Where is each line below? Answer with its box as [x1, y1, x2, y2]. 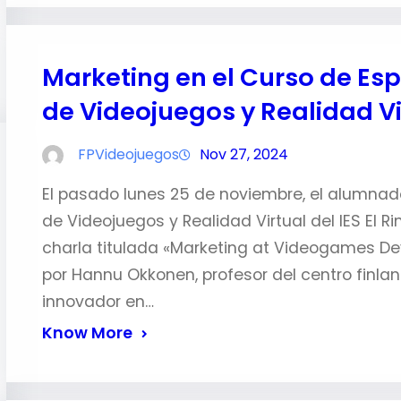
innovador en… [41, 291, 154, 312]
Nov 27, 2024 [199, 144, 288, 165]
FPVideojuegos [77, 144, 179, 165]
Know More [41, 322, 132, 344]
